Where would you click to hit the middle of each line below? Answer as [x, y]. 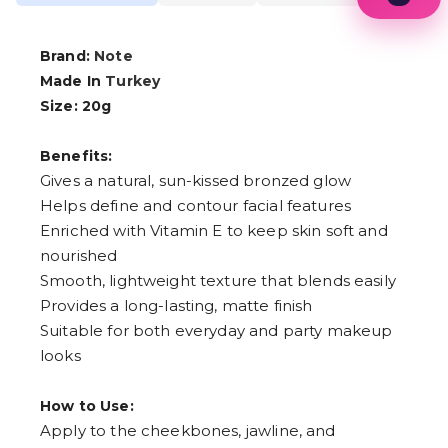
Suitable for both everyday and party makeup [216, 331]
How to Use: [87, 406]
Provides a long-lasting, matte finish [176, 306]
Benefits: [76, 156]
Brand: [67, 56]
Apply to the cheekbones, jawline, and [188, 431]
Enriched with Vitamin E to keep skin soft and [214, 231]
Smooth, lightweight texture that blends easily [218, 281]
